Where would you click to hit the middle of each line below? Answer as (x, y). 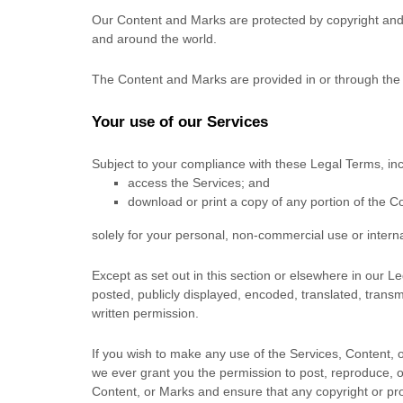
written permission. (145, 313)
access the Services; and (199, 183)
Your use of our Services (180, 122)
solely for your (134, 235)
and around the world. (154, 39)
